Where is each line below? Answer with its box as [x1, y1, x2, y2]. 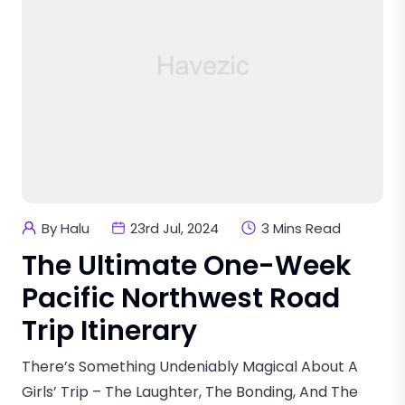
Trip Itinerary [22, 311, 197, 350]
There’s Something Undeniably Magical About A [22, 355, 358, 377]
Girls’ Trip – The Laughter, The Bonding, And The [22, 381, 358, 402]
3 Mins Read [261, 218, 341, 238]
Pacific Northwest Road [22, 278, 340, 317]
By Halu [42, 218, 89, 238]
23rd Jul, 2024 [130, 218, 219, 238]
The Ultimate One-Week [22, 246, 352, 285]
